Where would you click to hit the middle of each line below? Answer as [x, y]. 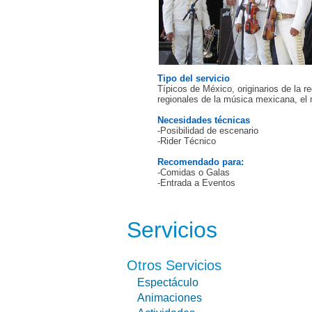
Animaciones [170, 298]
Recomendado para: [201, 162]
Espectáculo [168, 282]
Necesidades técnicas [204, 120]
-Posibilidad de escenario [208, 131]
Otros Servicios [174, 265]
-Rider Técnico [187, 141]
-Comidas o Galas [194, 172]
